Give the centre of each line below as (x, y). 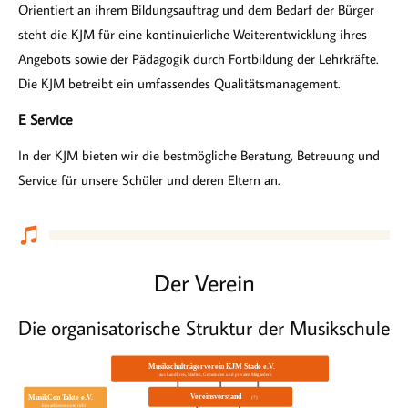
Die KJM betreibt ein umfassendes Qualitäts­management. (179, 83)
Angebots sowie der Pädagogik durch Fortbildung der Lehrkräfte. (198, 59)
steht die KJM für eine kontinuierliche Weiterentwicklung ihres (193, 34)
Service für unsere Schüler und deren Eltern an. (149, 180)
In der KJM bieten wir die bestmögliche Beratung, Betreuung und (199, 155)
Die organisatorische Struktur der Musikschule (204, 327)
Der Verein (204, 282)
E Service (46, 119)
